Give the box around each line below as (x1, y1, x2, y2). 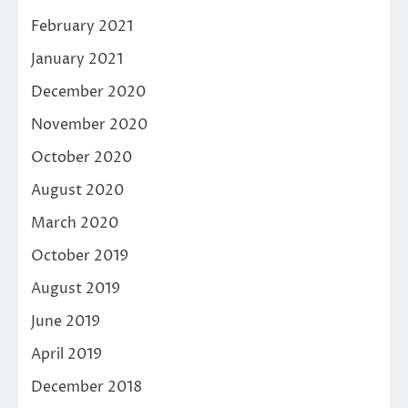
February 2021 (31, 16, 133, 37)
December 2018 (31, 377, 142, 398)
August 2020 (31, 180, 124, 201)
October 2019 (31, 246, 128, 267)
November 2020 (31, 115, 148, 136)
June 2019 (31, 311, 100, 332)
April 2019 (31, 344, 102, 365)
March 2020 (31, 213, 118, 234)
